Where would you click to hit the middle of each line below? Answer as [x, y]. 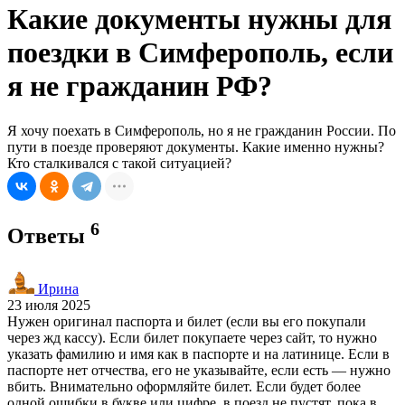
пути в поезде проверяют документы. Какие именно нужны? [196, 146]
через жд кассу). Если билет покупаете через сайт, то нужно [192, 337]
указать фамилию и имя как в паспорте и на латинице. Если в [198, 353]
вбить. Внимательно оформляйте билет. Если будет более [184, 386]
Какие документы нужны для [199, 19]
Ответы [49, 235]
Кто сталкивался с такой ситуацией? [119, 163]
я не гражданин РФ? [140, 86]
